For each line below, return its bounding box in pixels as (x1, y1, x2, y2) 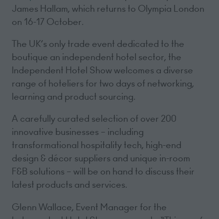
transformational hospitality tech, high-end (12, 139, 181, 151)
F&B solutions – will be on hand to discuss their (12, 166, 195, 177)
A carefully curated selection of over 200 (12, 113, 176, 125)
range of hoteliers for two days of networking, (12, 77, 194, 89)
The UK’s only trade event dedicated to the (12, 38, 184, 49)
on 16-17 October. (12, 16, 86, 27)
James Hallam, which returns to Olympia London (12, 2, 204, 14)
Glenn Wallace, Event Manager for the (12, 201, 167, 213)
